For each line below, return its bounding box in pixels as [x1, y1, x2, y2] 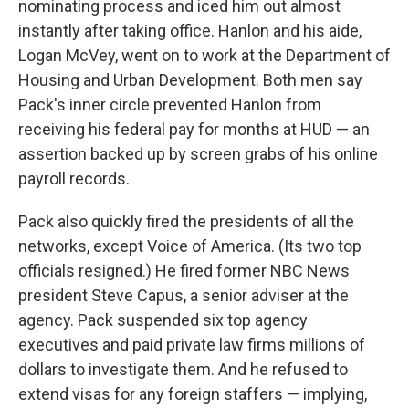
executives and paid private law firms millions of [18, 335, 365, 354]
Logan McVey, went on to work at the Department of [18, 46, 391, 65]
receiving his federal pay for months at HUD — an [18, 120, 370, 139]
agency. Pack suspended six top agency [18, 310, 308, 330]
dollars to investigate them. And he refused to [18, 360, 348, 379]
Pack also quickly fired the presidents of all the [18, 212, 354, 231]
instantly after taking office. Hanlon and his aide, [18, 21, 362, 40]
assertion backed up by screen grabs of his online [18, 144, 378, 163]
